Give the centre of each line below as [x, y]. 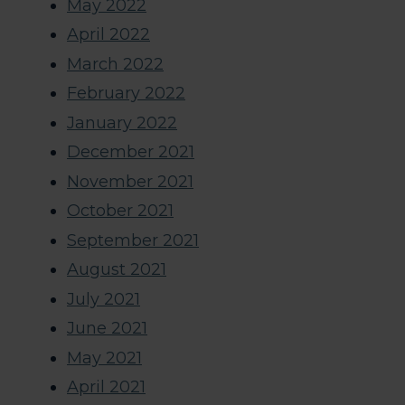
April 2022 [108, 35]
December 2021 [131, 152]
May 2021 [104, 358]
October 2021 [120, 211]
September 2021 [133, 240]
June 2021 [107, 329]
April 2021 [106, 387]
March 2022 [115, 64]
